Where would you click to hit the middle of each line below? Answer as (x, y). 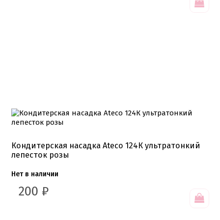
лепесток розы (40, 155)
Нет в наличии (35, 174)
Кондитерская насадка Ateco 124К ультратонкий (106, 145)
